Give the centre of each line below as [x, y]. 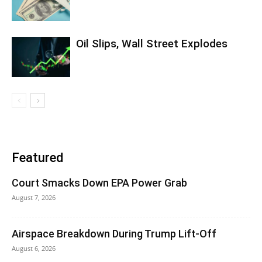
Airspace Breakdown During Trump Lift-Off [114, 233]
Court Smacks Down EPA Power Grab [99, 182]
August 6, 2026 [34, 248]
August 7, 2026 [34, 197]
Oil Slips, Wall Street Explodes [152, 43]
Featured [37, 157]
